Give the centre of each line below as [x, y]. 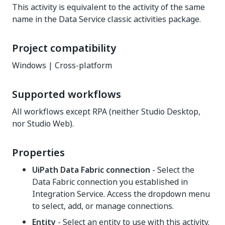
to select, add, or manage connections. [103, 206]
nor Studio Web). [43, 124]
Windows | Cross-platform [62, 65]
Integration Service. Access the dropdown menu [121, 194]
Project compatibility [64, 48]
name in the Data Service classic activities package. [106, 19]
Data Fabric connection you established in [110, 182]
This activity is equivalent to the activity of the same [108, 7]
